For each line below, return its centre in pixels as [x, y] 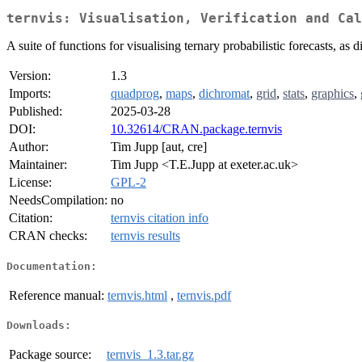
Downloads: [39, 326]
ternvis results [145, 236]
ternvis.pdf [204, 295]
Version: [30, 76]
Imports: [30, 94]
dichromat [224, 94]
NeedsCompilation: [58, 200]
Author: [29, 147]
